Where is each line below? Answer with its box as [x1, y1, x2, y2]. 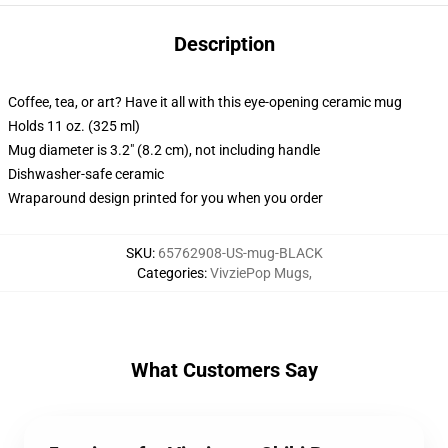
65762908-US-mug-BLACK [157, 245, 323, 261]
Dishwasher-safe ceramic [8, 166, 164, 182]
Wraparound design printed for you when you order [8, 190, 323, 206]
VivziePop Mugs [209, 265, 309, 281]
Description [173, 32, 275, 56]
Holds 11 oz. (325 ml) [8, 118, 140, 134]
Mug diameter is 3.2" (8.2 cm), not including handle [8, 142, 320, 158]
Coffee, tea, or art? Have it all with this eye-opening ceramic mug [8, 94, 402, 110]
